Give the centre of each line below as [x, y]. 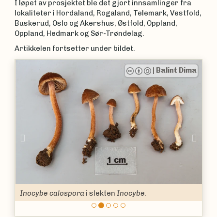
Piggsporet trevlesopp [95, 209]
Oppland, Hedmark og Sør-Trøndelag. [79, 33]
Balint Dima [176, 70]
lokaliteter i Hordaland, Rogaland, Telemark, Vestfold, [108, 13]
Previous [50, 137]
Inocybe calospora [52, 193]
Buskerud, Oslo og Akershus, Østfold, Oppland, [96, 23]
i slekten [100, 193]
